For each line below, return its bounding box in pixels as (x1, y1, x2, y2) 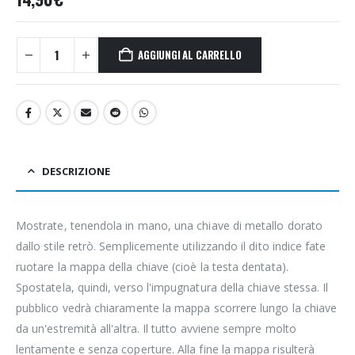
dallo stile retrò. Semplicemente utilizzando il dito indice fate (16, 238, 326, 254)
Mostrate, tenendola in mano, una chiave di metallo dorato (16, 217, 323, 233)
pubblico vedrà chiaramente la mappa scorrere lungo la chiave (16, 300, 338, 315)
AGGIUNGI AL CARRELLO (138, 47, 242, 63)
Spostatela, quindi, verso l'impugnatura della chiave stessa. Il (16, 279, 329, 295)
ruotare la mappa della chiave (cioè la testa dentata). (16, 258, 288, 274)
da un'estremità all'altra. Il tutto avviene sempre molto (16, 320, 296, 336)
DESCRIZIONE (42, 163, 110, 178)
